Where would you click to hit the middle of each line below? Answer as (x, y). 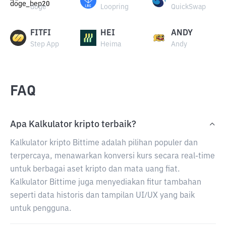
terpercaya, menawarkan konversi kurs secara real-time (112, 156)
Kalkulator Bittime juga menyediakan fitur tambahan (106, 183)
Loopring (115, 7)
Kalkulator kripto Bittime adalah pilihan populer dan (104, 143)
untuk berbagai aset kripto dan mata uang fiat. (95, 169)
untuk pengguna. (41, 209)
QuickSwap (188, 7)
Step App (45, 44)
